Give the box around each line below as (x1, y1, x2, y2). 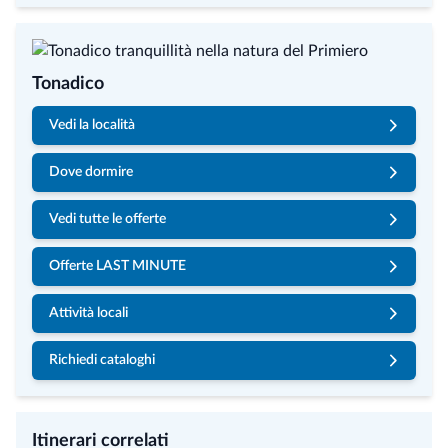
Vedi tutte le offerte (49, 212, 166, 226)
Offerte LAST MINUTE (49, 259, 186, 273)
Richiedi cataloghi (49, 353, 155, 367)
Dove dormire (49, 165, 133, 179)
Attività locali (49, 306, 128, 320)
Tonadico (32, 75, 104, 93)
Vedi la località (49, 118, 135, 132)
